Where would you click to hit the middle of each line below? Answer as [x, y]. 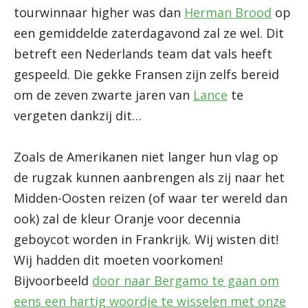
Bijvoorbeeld [53, 280]
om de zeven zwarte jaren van [103, 95]
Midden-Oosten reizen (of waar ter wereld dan [151, 198]
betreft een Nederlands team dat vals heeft [143, 54]
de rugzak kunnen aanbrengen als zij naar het [149, 177]
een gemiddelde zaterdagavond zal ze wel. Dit [149, 33]
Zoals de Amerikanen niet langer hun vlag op [146, 157]
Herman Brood [228, 12]
